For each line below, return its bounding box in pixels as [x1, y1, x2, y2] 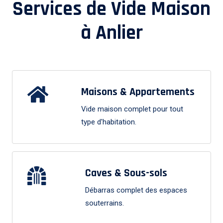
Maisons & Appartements [81, 85, 195, 100]
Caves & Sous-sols [85, 166, 168, 181]
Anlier [95, 20, 143, 46]
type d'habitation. [81, 117, 136, 127]
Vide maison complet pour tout [81, 105, 183, 114]
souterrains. [85, 199, 124, 208]
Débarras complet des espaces [85, 186, 188, 195]
